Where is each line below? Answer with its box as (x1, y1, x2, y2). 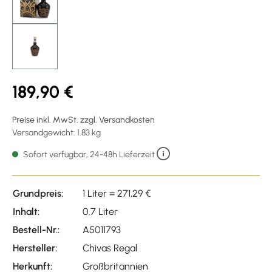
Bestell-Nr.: (13, 223, 59, 236)
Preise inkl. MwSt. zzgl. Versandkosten (12, 114, 155, 125)
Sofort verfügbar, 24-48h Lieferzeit (21, 149, 157, 160)
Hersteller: (13, 242, 57, 254)
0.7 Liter (83, 205, 118, 217)
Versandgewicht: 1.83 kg (12, 127, 101, 138)
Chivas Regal (83, 242, 137, 254)
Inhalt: (13, 205, 39, 217)
